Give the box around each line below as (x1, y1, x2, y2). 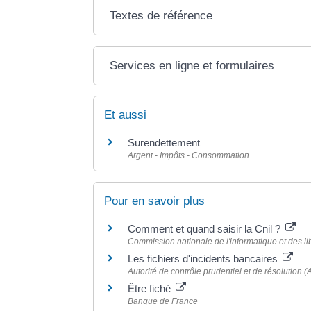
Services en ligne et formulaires (110, 58, 275, 72)
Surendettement (128, 136, 201, 149)
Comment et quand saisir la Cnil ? (128, 222, 284, 235)
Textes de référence (110, 8, 213, 22)
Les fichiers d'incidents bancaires (128, 252, 281, 264)
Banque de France (128, 296, 199, 306)
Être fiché (128, 282, 174, 294)
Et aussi (104, 108, 147, 121)
